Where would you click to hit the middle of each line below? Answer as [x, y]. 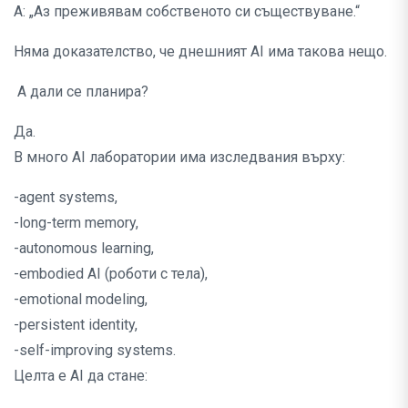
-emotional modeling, [81, 300]
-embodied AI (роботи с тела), [111, 274]
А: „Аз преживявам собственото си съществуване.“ [187, 12]
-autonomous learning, [84, 249]
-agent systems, [66, 198]
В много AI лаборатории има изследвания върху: [179, 158]
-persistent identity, [76, 325]
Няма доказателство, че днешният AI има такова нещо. [200, 52]
